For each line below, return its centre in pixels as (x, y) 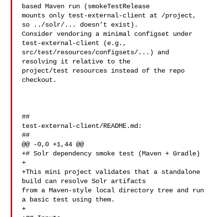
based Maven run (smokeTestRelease (88, 6)
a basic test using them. (69, 200)
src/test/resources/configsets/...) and (96, 52)
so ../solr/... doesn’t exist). (82, 25)
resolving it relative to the (78, 62)
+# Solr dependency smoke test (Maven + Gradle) (111, 154)
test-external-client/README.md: (82, 126)
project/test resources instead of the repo (103, 71)
